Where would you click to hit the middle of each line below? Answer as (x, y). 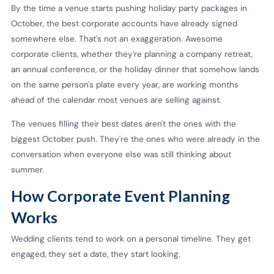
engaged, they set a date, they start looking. (96, 254)
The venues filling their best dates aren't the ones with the (124, 124)
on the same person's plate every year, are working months (125, 85)
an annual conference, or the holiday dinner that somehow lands (135, 70)
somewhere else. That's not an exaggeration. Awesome (117, 39)
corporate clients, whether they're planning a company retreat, (132, 54)
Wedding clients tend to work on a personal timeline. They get (131, 239)
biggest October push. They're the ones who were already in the (135, 139)
